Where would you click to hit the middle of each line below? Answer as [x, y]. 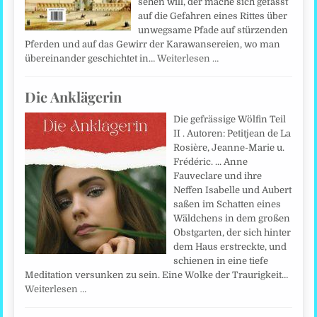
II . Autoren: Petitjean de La [232, 134]
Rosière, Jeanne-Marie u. [229, 148]
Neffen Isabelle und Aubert [233, 190]
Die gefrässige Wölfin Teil [230, 120]
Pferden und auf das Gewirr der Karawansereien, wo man [153, 45]
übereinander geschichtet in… [91, 59]
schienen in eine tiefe [221, 261]
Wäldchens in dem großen [232, 219]
